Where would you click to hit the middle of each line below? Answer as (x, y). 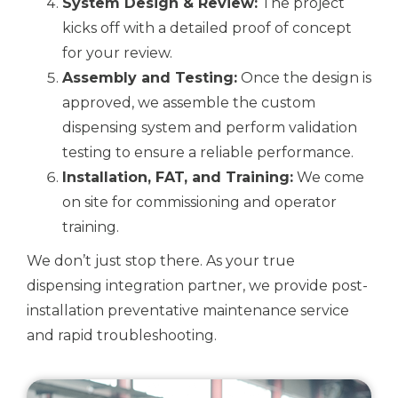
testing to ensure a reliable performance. (208, 152)
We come (329, 177)
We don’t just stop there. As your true (161, 260)
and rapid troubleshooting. (122, 335)
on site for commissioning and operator (199, 202)
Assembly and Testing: (150, 77)
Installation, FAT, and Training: (178, 177)
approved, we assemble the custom (189, 102)
